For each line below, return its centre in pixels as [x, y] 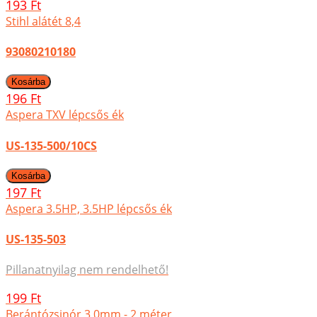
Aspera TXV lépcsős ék [65, 115]
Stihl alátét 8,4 [43, 21]
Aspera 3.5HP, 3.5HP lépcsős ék [89, 208]
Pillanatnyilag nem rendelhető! [87, 270]
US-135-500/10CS [51, 145]
